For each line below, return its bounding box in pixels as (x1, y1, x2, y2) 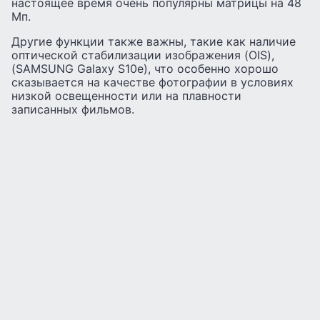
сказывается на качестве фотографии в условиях (11, 74, 294, 89)
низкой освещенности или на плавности (11, 88, 241, 103)
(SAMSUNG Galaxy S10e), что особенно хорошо (11, 61, 279, 76)
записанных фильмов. (11, 101, 134, 116)
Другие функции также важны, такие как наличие (11, 34, 296, 49)
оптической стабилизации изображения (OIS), (11, 47, 274, 62)
